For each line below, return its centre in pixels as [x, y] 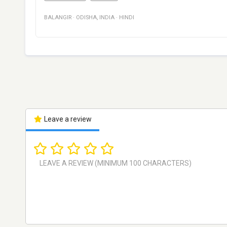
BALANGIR [58, 18]
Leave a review [67, 119]
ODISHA [86, 18]
